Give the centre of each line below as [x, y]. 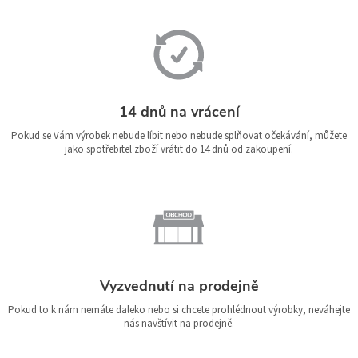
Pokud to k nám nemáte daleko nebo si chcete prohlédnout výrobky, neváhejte [179, 310]
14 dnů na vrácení [179, 111]
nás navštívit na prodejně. [179, 323]
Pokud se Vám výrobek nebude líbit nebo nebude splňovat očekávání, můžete [179, 135]
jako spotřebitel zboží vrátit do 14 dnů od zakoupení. [179, 149]
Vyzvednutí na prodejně [179, 286]
